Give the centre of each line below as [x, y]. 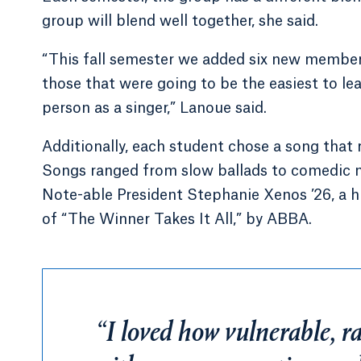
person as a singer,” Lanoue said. [154, 108]
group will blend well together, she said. [180, 21]
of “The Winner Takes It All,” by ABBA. [177, 219]
